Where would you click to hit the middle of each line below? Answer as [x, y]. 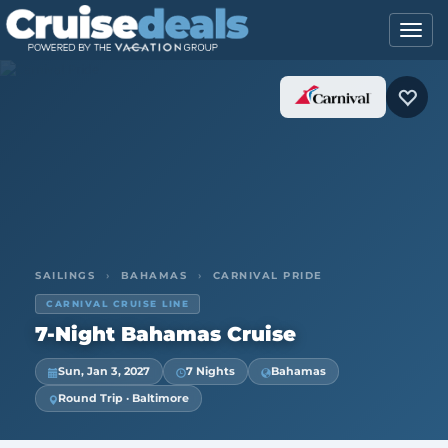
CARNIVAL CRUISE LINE [117, 303]
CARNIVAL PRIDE [265, 275]
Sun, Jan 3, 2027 [104, 371]
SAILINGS [65, 275]
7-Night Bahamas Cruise [165, 334]
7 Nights [210, 371]
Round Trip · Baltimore [123, 398]
